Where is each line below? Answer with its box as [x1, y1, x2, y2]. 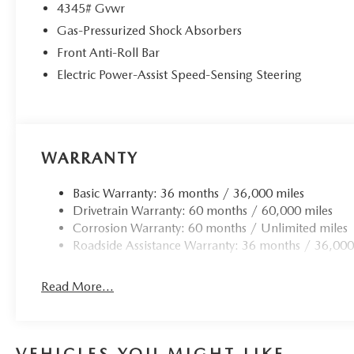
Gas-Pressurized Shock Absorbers [57, 23, 243, 39]
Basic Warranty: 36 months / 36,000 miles [73, 186, 305, 201]
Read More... [41, 279, 115, 295]
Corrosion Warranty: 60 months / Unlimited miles [73, 220, 348, 236]
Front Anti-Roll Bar [57, 45, 160, 61]
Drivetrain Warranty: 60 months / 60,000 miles [73, 203, 333, 219]
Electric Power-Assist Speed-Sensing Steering [57, 67, 303, 83]
